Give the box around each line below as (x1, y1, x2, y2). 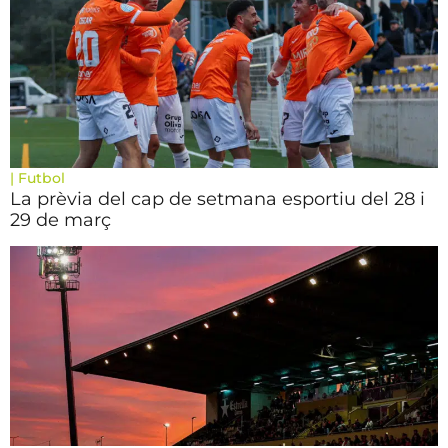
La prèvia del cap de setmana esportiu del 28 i (10, 188, 425, 210)
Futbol (18, 169, 65, 187)
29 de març (10, 209, 111, 231)
